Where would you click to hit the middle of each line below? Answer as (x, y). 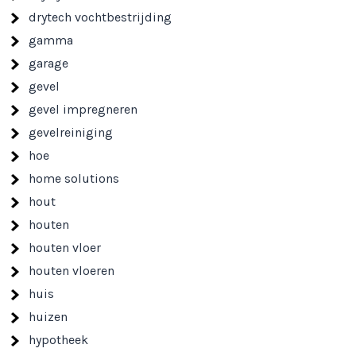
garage (49, 63)
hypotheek (59, 340)
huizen (48, 317)
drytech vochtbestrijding (101, 17)
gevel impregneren (83, 109)
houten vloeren (72, 271)
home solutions (74, 178)
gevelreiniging (71, 132)
